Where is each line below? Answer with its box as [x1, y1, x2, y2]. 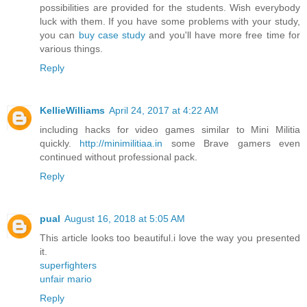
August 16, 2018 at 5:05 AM [64, 213, 185, 225]
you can [40, 29, 79, 41]
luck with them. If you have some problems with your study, [40, 16, 300, 27]
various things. [40, 43, 103, 55]
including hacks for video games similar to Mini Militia [40, 124, 300, 136]
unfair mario [40, 273, 92, 285]
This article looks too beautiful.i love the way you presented [40, 232, 300, 244]
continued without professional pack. [40, 151, 197, 163]
